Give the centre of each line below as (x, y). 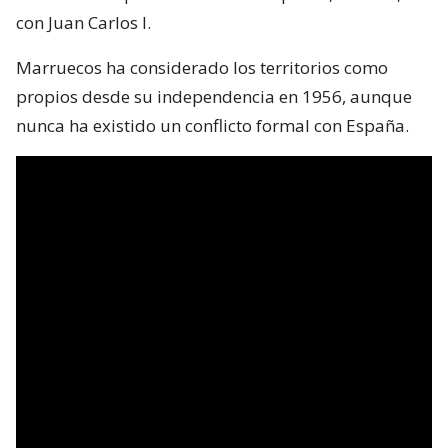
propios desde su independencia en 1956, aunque (214, 96)
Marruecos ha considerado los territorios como (202, 67)
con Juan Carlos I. (83, 22)
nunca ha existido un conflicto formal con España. (212, 125)
